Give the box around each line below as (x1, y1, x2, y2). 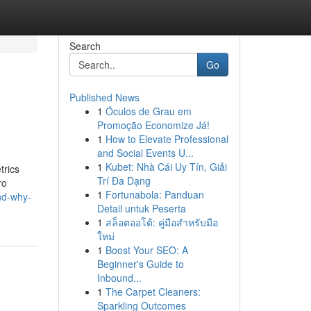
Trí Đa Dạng (96, 174, 151, 187)
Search (69, 39, 101, 53)
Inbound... (96, 271, 142, 285)
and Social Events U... (96, 146, 194, 160)
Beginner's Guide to (96, 257, 184, 271)
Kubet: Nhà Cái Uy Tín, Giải (105, 160, 227, 174)
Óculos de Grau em (105, 104, 192, 118)
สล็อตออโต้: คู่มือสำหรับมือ (105, 215, 218, 229)
